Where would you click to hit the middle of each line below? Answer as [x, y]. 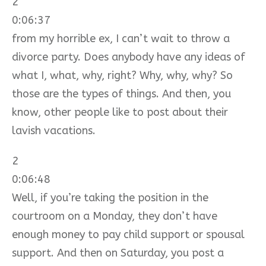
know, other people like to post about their [120, 112]
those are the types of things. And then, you [121, 94]
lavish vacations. [54, 130]
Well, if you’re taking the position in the [110, 197]
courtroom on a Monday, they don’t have [115, 216]
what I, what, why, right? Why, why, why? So [122, 75]
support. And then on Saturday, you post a [118, 253]
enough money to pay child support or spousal [128, 234]
